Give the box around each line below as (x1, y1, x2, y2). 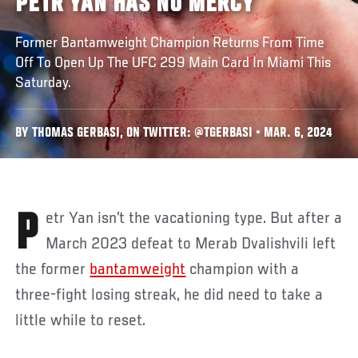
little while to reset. (15, 312, 146, 330)
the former (15, 261, 90, 279)
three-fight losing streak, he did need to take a (15, 286, 324, 304)
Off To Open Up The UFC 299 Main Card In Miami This (15, 54, 332, 71)
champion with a (185, 261, 300, 279)
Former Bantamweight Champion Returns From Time (15, 34, 325, 51)
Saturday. (15, 74, 72, 91)
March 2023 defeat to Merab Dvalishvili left (46, 235, 336, 253)
